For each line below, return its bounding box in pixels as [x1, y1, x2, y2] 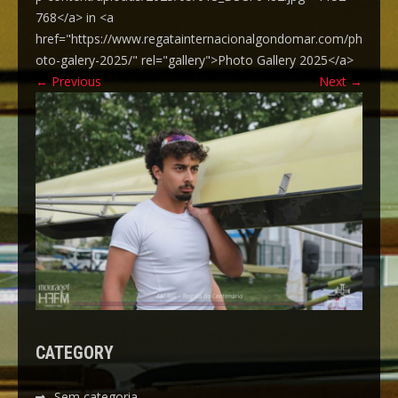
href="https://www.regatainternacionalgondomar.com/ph [36, 30, 362, 47]
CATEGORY [36, 342, 114, 364]
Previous [48, 73, 101, 90]
